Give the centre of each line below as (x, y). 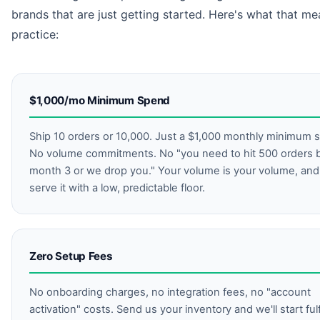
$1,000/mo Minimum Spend (100, 100)
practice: (35, 34)
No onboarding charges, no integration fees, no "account (170, 292)
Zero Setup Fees (71, 256)
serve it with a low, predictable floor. (117, 187)
